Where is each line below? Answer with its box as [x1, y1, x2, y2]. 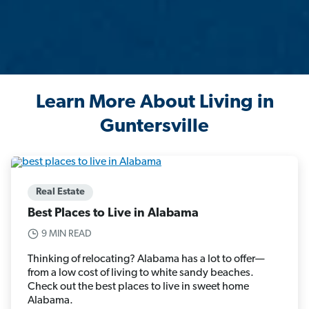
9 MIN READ [41, 228, 92, 239]
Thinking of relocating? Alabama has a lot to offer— [28, 253, 265, 265]
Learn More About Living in [35, 93, 274, 113]
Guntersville [100, 117, 209, 137]
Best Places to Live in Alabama [28, 206, 199, 220]
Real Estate [36, 186, 85, 197]
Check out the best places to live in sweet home [28, 281, 249, 292]
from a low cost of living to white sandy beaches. [28, 267, 254, 279]
